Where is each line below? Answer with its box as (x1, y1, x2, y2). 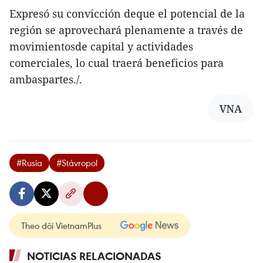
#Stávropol (56, 156, 97, 168)
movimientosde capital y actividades (9, 39, 193, 53)
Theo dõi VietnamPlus (21, 219, 102, 231)
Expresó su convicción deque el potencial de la (9, 6, 245, 21)
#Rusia (16, 156, 42, 168)
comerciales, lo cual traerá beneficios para (9, 55, 224, 70)
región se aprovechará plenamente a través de (9, 22, 243, 37)
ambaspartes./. (9, 72, 82, 86)
